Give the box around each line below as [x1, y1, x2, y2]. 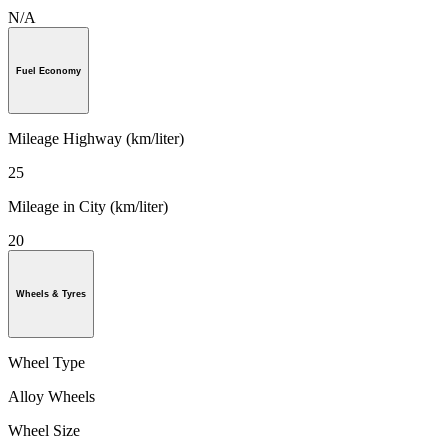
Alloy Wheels [8, 388, 95, 406]
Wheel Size [8, 422, 80, 440]
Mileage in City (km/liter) [8, 198, 168, 216]
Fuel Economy [16, 65, 81, 76]
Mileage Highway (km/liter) [8, 130, 184, 148]
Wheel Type [8, 354, 85, 372]
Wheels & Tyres [16, 289, 86, 300]
